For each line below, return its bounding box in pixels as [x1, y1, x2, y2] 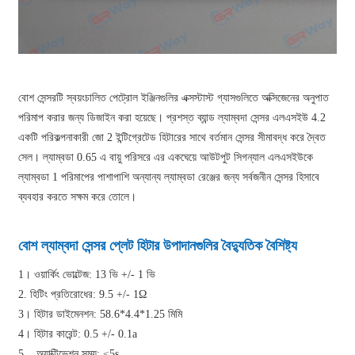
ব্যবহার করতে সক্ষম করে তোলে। [18, 190, 137, 203]
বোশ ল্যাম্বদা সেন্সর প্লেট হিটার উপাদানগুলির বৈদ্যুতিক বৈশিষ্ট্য [18, 237, 298, 254]
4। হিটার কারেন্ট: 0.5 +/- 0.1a [18, 327, 138, 340]
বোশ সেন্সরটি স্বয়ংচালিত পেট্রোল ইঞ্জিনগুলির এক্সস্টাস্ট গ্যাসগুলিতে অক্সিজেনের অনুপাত [18, 91, 330, 104]
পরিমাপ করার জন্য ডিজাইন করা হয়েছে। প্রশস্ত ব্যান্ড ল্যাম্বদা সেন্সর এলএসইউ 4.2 [18, 111, 326, 124]
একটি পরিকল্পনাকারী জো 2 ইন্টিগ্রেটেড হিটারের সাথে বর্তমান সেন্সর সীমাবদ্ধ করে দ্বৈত [18, 131, 326, 143]
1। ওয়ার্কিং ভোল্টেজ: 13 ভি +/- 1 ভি [18, 268, 156, 281]
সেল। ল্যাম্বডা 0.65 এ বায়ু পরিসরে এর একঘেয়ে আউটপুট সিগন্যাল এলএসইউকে [18, 151, 314, 163]
